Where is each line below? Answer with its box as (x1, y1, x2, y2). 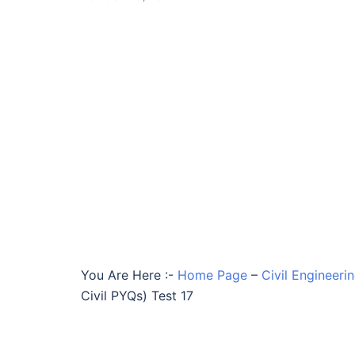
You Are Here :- (81, 267, 174, 283)
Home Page (177, 267, 247, 283)
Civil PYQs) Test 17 (81, 288, 193, 303)
